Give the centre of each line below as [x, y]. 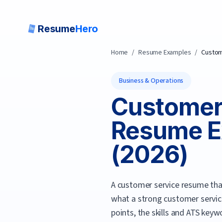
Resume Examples [165, 53]
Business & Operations [151, 81]
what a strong [138, 199]
